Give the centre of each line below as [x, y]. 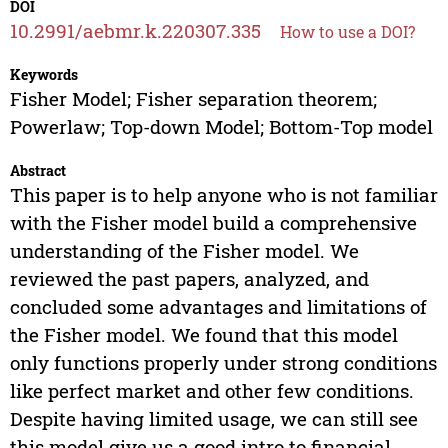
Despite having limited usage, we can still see [213, 419]
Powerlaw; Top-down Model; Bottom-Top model [221, 127]
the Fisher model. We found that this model [203, 335]
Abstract [37, 171]
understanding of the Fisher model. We [184, 251]
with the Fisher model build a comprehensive [213, 223]
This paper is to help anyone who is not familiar [223, 195]
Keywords [43, 75]
